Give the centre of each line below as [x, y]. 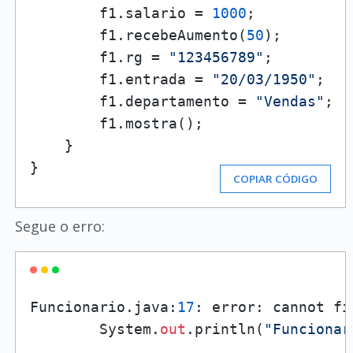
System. [95, 329]
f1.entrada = [121, 79]
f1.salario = [121, 13]
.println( [225, 329]
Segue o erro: [59, 226]
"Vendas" [290, 101]
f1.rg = [99, 57]
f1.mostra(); [116, 123]
